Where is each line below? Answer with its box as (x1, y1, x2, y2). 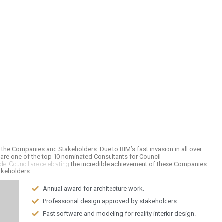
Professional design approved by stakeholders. (43, 197, 179, 205)
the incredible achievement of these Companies (69, 160, 207, 167)
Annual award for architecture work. (43, 185, 145, 192)
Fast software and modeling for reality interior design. (43, 210, 196, 217)
